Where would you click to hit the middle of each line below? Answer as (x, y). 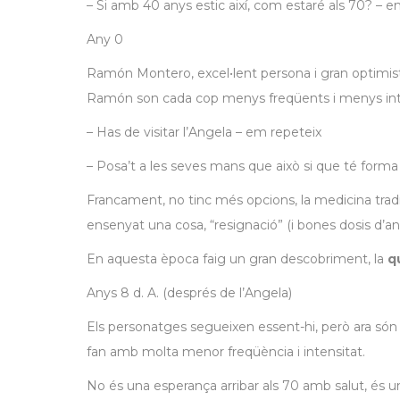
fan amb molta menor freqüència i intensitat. (226, 352)
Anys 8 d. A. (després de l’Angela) (189, 293)
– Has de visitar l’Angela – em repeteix (204, 132)
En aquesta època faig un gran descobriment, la (237, 259)
